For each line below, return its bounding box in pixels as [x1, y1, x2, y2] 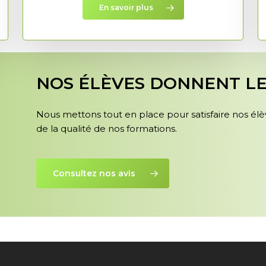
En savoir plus [99, 3, 153, 12]
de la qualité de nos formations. [36, 123, 178, 135]
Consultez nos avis [53, 167, 136, 179]
